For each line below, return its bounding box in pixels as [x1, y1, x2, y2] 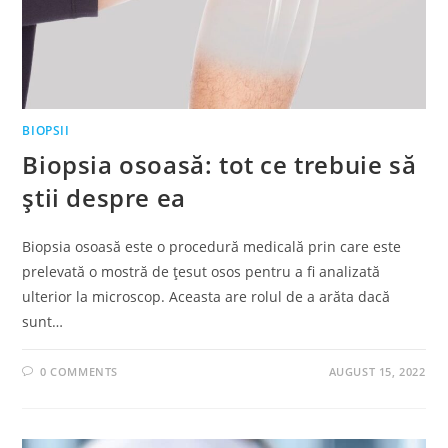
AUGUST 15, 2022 [328, 363, 426, 379]
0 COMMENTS [40, 363, 119, 379]
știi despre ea [22, 180, 186, 214]
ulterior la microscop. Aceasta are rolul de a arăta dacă [22, 286, 391, 306]
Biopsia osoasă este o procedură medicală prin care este [22, 236, 402, 256]
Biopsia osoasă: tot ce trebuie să [22, 147, 417, 181]
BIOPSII [22, 121, 70, 139]
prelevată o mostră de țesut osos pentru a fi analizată [22, 261, 381, 281]
